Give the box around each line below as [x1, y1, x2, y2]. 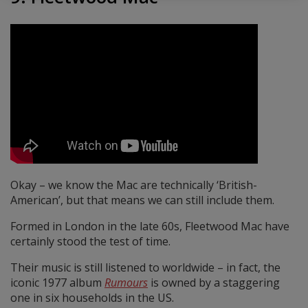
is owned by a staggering [148, 275, 280, 291]
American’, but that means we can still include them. [10, 192, 274, 208]
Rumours [104, 275, 148, 291]
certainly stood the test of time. [10, 234, 170, 250]
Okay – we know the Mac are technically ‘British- [10, 177, 257, 193]
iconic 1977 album [10, 275, 104, 291]
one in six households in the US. [10, 290, 174, 306]
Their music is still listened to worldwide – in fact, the [10, 260, 280, 276]
